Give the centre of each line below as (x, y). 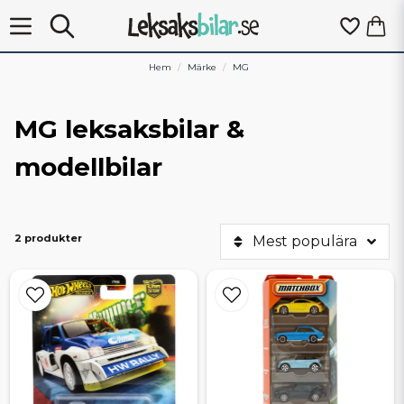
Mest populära (305, 241)
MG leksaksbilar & (129, 129)
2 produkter (48, 238)
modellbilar (88, 167)
